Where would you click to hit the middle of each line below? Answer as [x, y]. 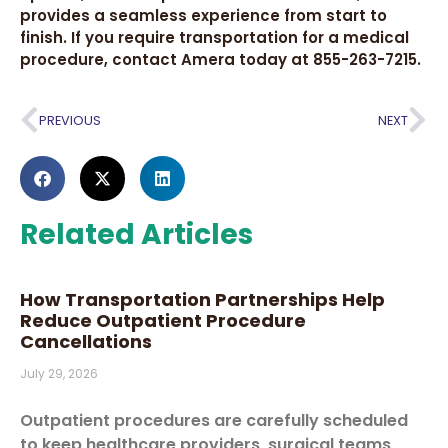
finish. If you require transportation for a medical [214, 38]
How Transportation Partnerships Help [202, 299]
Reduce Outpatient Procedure [163, 320]
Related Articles [136, 234]
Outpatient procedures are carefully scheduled [214, 420]
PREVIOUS [70, 121]
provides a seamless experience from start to [203, 16]
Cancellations [86, 341]
